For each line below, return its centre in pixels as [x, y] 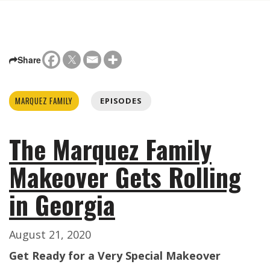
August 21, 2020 [50, 235]
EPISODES [121, 101]
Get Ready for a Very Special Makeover [115, 256]
